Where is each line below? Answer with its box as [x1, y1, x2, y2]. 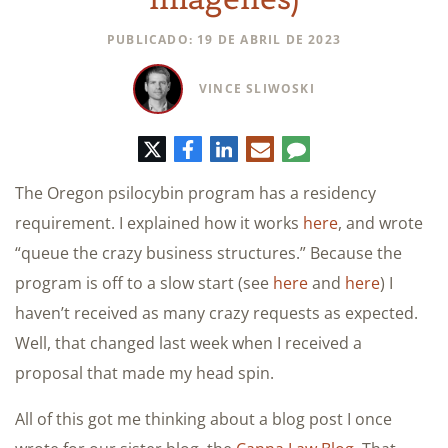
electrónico [268, 151, 354, 174]
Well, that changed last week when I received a [15, 331, 362, 354]
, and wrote [338, 211, 423, 234]
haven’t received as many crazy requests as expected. [15, 301, 418, 324]
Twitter [160, 135, 214, 158]
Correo [268, 135, 322, 158]
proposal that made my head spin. [15, 361, 274, 384]
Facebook [192, 135, 265, 158]
